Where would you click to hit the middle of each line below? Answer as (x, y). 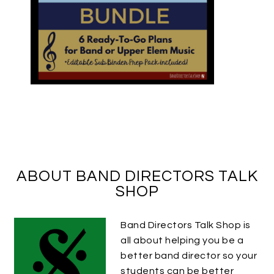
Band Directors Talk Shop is (186, 225)
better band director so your (189, 256)
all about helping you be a (182, 241)
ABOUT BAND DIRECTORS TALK (137, 176)
